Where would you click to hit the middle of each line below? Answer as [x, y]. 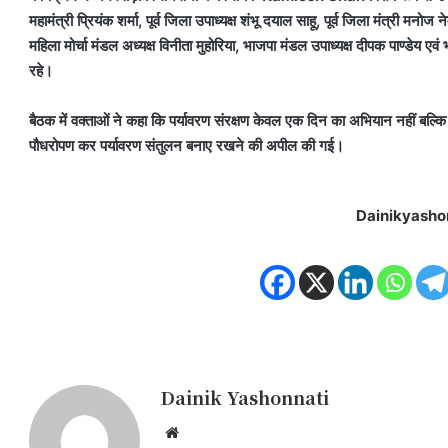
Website [211, 432]
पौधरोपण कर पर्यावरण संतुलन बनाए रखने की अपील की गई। [186, 145]
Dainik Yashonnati [244, 397]
